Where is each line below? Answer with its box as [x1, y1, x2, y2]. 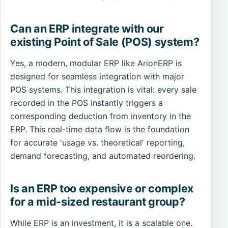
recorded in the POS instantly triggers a [10, 97, 163, 108]
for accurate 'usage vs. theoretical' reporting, [10, 137, 185, 148]
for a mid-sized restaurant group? [10, 195, 185, 209]
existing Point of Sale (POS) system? [10, 35, 199, 48]
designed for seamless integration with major [10, 71, 185, 81]
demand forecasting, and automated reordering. [10, 150, 196, 161]
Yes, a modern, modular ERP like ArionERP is [10, 58, 182, 68]
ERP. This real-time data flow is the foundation [10, 124, 190, 134]
